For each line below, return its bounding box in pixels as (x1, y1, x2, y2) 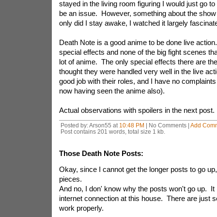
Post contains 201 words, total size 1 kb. (60, 128, 165, 135)
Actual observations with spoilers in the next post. (59, 106, 215, 114)
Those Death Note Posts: (59, 149, 143, 157)
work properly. (59, 204, 104, 212)
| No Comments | (144, 122, 190, 128)
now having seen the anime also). (59, 87, 165, 95)
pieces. (59, 175, 82, 183)
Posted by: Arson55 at (60, 122, 119, 128)
